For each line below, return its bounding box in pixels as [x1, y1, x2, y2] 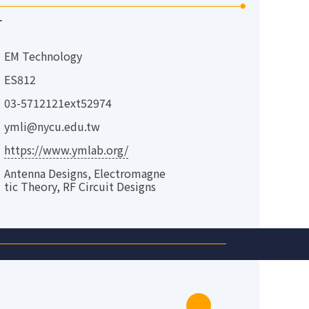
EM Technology [4, 47, 82, 64]
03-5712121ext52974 [4, 94, 112, 111]
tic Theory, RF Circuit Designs [4, 177, 156, 195]
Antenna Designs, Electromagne [4, 164, 166, 181]
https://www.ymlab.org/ [4, 141, 128, 158]
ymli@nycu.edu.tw [4, 117, 100, 134]
